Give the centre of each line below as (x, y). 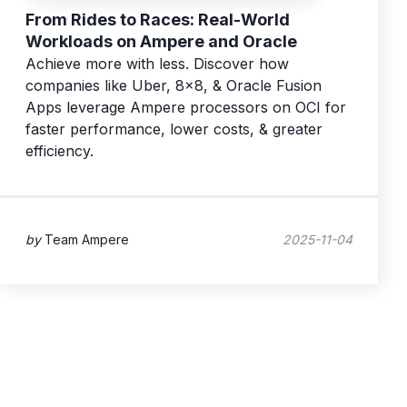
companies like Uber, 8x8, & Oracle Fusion (174, 86)
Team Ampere (87, 239)
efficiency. (60, 151)
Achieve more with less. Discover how (157, 64)
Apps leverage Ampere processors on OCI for (186, 108)
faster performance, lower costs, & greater (174, 129)
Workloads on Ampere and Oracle (161, 42)
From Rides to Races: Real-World (158, 20)
